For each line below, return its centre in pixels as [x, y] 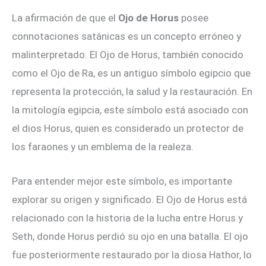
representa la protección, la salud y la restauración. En [132, 92]
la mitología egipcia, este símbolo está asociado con [130, 110]
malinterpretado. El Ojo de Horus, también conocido [128, 55]
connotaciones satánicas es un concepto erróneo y [126, 37]
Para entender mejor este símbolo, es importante [122, 181]
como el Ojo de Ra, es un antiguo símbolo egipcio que [131, 73]
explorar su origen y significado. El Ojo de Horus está [129, 200]
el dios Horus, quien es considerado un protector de [128, 129]
